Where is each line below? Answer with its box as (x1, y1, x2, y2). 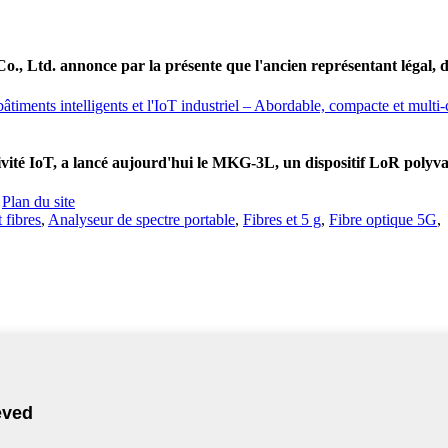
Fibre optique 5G (329, 211, 437, 229)
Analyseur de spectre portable (48, 211, 235, 229)
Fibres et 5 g (243, 211, 321, 229)
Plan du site (2, 193, 75, 211)
